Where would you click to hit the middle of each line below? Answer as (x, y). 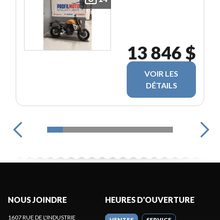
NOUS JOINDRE (37, 199)
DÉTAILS (161, 85)
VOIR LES (161, 73)
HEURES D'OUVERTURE (150, 199)
